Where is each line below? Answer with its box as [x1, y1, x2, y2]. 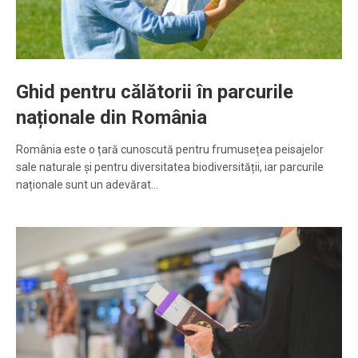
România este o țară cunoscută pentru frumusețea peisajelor [16, 143, 324, 157]
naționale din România [16, 106, 207, 129]
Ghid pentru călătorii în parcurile [16, 81, 293, 104]
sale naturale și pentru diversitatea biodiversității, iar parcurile [16, 161, 324, 174]
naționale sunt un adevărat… [16, 178, 158, 192]
